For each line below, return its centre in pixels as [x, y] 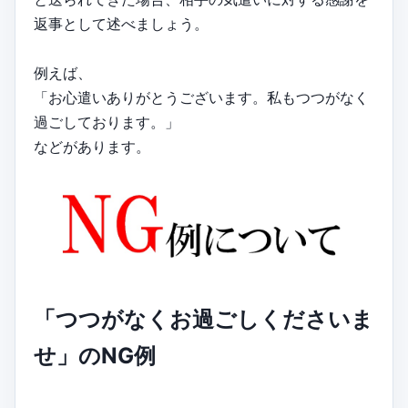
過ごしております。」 [107, 122]
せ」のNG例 [95, 356]
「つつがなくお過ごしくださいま [204, 320]
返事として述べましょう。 [121, 23]
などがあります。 [92, 146]
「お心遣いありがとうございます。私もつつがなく [201, 97]
